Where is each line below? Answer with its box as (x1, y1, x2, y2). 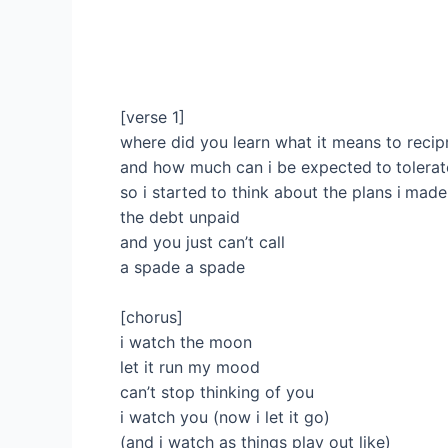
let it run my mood (120, 357, 260, 378)
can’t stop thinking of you (120, 382, 314, 403)
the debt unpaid (120, 206, 240, 227)
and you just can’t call (120, 231, 285, 252)
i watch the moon (120, 332, 252, 353)
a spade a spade (120, 256, 245, 277)
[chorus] (120, 307, 183, 328)
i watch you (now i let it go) (120, 407, 330, 428)
